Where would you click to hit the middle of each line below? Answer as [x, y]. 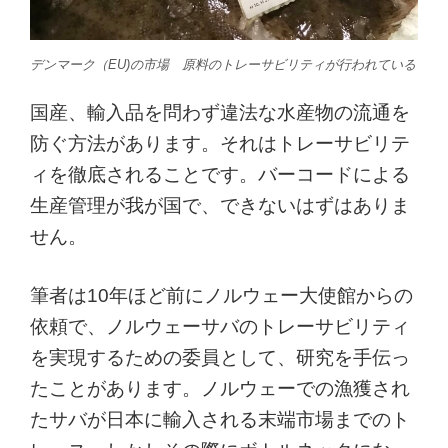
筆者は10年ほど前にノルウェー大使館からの [221, 296]
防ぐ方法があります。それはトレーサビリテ [220, 144]
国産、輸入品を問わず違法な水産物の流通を [220, 113]
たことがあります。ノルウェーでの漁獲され [220, 389]
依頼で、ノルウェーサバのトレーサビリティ [220, 327]
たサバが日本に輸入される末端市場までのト [220, 420]
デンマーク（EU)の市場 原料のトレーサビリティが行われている [223, 64]
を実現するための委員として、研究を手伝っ [220, 358]
